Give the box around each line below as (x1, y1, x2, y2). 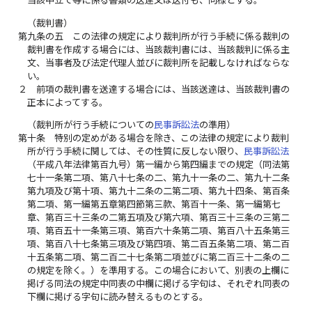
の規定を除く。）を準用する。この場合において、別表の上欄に (27, 264, 290, 276)
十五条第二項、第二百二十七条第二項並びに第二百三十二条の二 (27, 251, 290, 263)
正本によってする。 (27, 96, 109, 108)
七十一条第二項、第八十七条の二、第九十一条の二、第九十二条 (27, 171, 290, 183)
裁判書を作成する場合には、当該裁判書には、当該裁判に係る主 (27, 43, 290, 55)
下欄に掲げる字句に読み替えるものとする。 (27, 290, 209, 302)
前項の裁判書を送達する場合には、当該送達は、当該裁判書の (36, 83, 290, 95)
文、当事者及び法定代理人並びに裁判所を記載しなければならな (27, 56, 290, 68)
